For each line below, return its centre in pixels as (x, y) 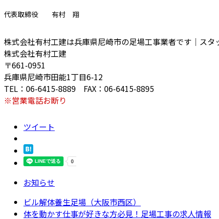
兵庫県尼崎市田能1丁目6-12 (53, 77)
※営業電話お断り (35, 100)
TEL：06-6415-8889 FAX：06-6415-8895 (79, 89)
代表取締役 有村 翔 (42, 14)
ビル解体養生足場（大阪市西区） (82, 202)
